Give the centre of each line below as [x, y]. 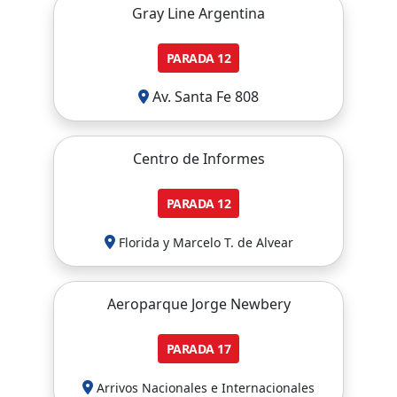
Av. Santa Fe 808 [204, 97]
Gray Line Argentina [198, 13]
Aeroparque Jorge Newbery [198, 304]
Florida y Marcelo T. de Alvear [206, 242]
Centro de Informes [198, 159]
